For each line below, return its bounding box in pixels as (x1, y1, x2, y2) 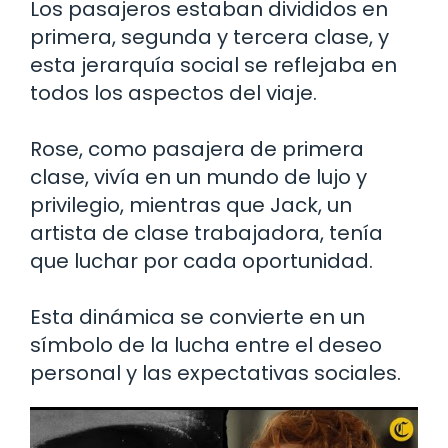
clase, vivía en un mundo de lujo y (30, 162, 367, 191)
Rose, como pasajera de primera (30, 134, 364, 163)
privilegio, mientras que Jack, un (30, 190, 352, 219)
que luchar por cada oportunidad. (30, 246, 373, 275)
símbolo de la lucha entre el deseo (30, 330, 382, 359)
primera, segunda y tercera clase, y (30, 22, 389, 51)
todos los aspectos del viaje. (30, 78, 317, 107)
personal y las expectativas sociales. (30, 358, 401, 387)
